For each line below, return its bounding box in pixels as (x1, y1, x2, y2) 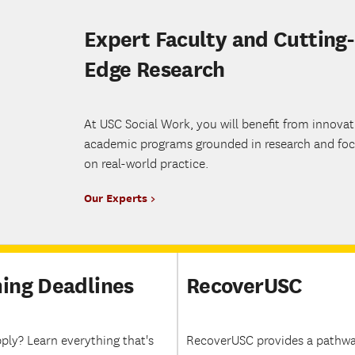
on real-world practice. (84, 156, 208, 172)
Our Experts (84, 190, 147, 204)
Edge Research (84, 55, 225, 82)
